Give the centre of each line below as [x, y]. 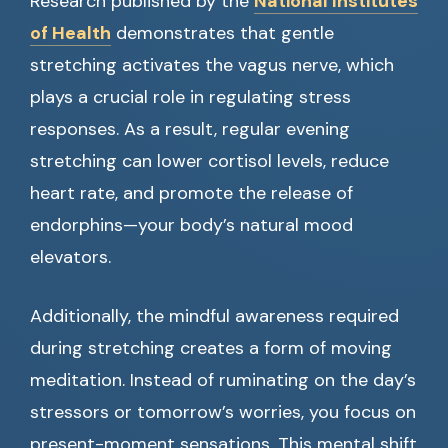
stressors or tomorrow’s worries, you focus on [223, 412]
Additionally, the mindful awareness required [214, 316]
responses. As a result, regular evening [190, 129]
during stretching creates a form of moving [211, 348]
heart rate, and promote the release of [191, 193]
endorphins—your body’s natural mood [191, 225]
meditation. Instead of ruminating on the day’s [223, 380]
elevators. [70, 257]
